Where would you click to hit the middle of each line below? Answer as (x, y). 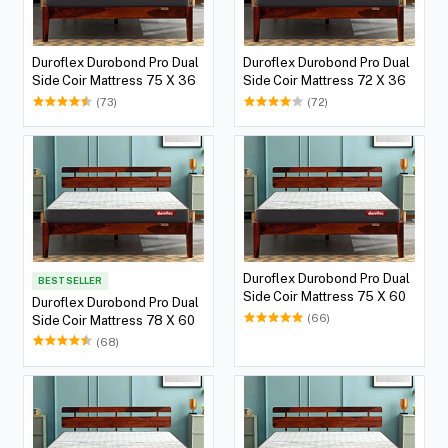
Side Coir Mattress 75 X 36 (114, 80)
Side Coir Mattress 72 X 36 (324, 80)
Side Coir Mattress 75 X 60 (324, 296)
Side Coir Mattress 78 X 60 (113, 320)
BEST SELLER (70, 280)
